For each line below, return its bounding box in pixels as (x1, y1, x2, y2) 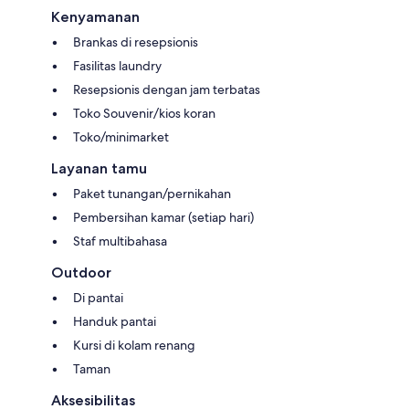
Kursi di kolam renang (73, 336, 195, 353)
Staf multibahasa (73, 232, 167, 249)
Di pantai (73, 288, 123, 306)
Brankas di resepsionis (73, 33, 198, 50)
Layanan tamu (51, 159, 147, 177)
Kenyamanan (51, 7, 140, 26)
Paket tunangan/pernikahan (73, 184, 231, 202)
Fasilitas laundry (73, 57, 162, 74)
